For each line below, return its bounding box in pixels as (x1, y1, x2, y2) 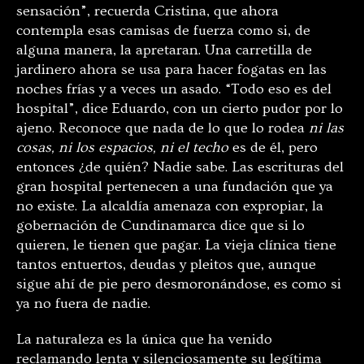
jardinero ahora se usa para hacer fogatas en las (16, 60, 327, 78)
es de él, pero (228, 138, 318, 156)
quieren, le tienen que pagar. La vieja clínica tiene (16, 236, 336, 253)
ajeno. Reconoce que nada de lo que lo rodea (16, 119, 309, 136)
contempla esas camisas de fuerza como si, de (16, 21, 310, 39)
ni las (309, 119, 344, 136)
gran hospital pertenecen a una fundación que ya (16, 177, 333, 195)
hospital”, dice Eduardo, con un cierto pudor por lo (16, 99, 343, 117)
